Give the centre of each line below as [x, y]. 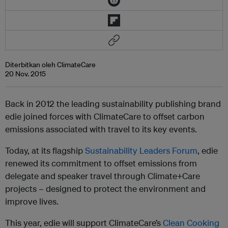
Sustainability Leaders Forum [141, 150]
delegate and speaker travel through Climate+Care [103, 176]
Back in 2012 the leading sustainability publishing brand [113, 104]
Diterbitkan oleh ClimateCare [50, 65]
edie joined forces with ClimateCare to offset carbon [105, 116]
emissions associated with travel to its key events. [101, 129]
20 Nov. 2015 [25, 74]
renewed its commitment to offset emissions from [101, 163]
